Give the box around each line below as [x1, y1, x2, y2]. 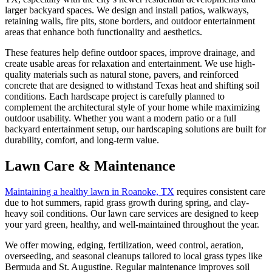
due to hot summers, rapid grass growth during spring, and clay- [5, 197, 249, 208]
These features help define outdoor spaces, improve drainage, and [5, 47, 255, 58]
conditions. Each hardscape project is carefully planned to [5, 90, 225, 101]
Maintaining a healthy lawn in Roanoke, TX [5, 186, 174, 197]
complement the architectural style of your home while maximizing [5, 101, 260, 112]
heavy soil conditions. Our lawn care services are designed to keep [5, 208, 259, 219]
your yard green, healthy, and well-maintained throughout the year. [5, 219, 259, 229]
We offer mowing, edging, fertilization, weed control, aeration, [5, 239, 243, 250]
